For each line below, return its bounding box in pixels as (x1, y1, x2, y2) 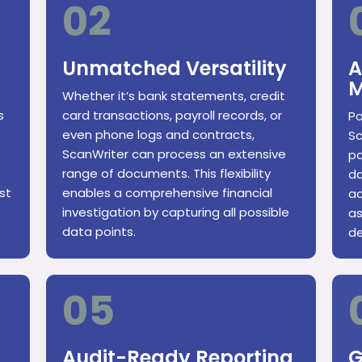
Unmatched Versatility (62, 55, 288, 82)
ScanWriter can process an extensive (62, 145, 287, 163)
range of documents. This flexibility (62, 165, 271, 183)
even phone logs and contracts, (62, 126, 255, 144)
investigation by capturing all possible (62, 204, 290, 221)
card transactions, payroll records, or (62, 107, 283, 124)
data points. (62, 223, 137, 241)
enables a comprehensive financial (62, 184, 273, 202)
